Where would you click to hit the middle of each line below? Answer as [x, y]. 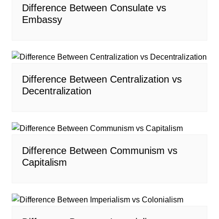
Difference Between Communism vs [99, 151]
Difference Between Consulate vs [94, 8]
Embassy [42, 19]
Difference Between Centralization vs [102, 79]
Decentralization [56, 91]
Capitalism [44, 163]
